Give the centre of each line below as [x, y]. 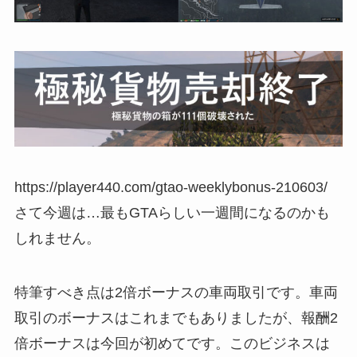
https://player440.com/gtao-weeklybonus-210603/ [171, 188]
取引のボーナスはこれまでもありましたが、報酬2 [176, 318]
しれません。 [57, 239]
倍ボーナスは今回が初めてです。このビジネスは [172, 344]
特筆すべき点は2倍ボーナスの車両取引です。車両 [176, 293]
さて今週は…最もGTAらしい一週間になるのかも [172, 213]
